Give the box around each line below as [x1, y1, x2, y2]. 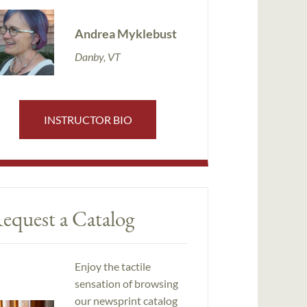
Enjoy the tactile [74, 260, 151, 273]
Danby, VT [74, 49, 121, 63]
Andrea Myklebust [74, 25, 177, 41]
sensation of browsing [74, 277, 178, 291]
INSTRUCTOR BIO [43, 112, 132, 126]
